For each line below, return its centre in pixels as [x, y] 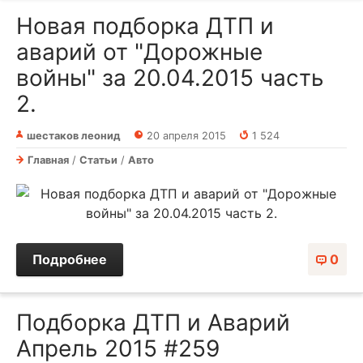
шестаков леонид [74, 136]
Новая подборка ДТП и [145, 26]
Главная [48, 160]
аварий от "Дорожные [139, 52]
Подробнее [70, 260]
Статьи [98, 160]
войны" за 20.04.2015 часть [170, 78]
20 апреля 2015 [186, 136]
